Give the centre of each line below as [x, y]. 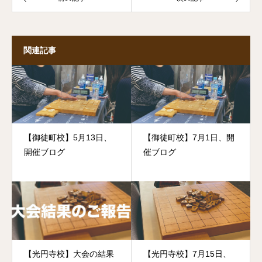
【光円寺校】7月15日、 [187, 254]
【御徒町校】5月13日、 [68, 137]
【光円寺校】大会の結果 [69, 254]
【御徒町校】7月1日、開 [189, 137]
